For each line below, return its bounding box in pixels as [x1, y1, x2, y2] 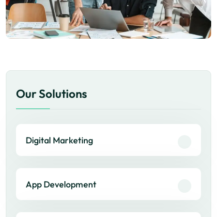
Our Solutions [16, 86, 87, 101]
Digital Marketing [26, 135, 93, 146]
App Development [26, 179, 96, 190]
